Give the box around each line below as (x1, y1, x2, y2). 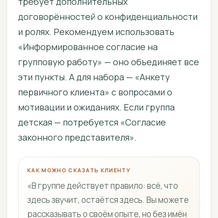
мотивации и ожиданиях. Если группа (18, 101, 175, 113)
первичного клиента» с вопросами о (18, 86, 172, 98)
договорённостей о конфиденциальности (18, 11, 198, 22)
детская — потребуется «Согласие (18, 116, 166, 128)
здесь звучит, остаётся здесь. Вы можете (27, 194, 189, 205)
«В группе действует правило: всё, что (27, 180, 178, 191)
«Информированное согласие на (18, 41, 158, 53)
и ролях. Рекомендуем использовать (18, 26, 174, 37)
